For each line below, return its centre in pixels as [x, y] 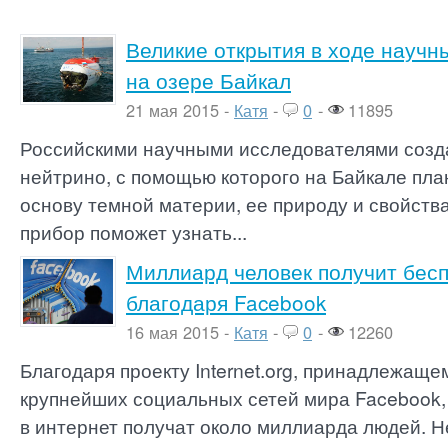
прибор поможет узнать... [133, 231]
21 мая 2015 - [180, 110]
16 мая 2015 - [180, 332]
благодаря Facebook [226, 302]
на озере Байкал [208, 80]
